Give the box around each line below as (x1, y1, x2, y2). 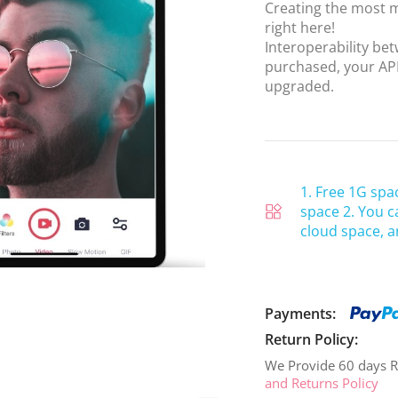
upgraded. (265, 76, 334, 97)
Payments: (265, 303, 336, 323)
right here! (265, 18, 335, 38)
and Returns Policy (265, 374, 378, 393)
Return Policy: (265, 330, 358, 350)
